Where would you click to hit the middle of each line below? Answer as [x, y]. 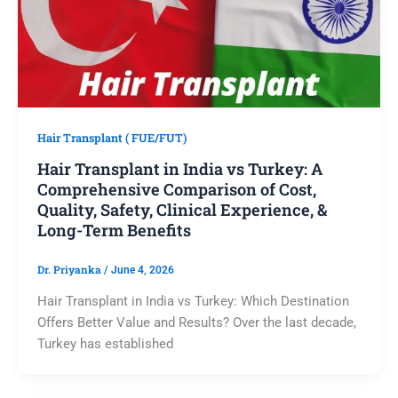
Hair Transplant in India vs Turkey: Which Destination [193, 301]
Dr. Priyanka [70, 269]
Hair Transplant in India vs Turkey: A [179, 169]
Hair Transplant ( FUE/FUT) [111, 138]
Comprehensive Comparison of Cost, [176, 190]
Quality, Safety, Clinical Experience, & [182, 210]
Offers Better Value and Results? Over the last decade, [196, 322]
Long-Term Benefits [114, 231]
